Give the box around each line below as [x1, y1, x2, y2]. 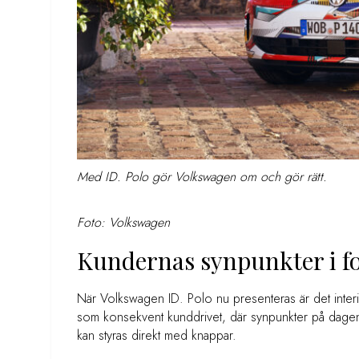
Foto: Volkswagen [77, 213, 170, 232]
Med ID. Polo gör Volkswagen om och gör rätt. [77, 167, 327, 187]
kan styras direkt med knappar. [77, 326, 236, 345]
